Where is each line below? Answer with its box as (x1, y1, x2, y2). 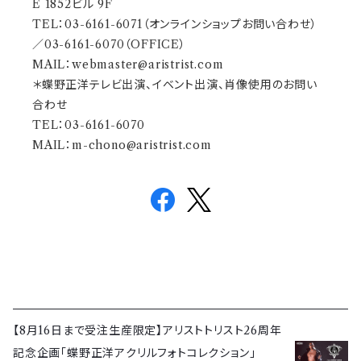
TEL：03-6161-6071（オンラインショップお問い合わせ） (32, 17, 317, 31)
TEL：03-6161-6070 (32, 118, 145, 132)
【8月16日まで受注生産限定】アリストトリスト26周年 (13, 323, 282, 338)
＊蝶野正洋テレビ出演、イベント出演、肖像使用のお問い (32, 77, 317, 92)
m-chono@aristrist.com (72, 138, 212, 152)
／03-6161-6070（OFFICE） (32, 37, 186, 52)
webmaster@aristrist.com (72, 57, 224, 72)
